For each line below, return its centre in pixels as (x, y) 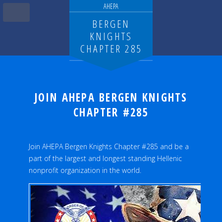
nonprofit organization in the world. (85, 170)
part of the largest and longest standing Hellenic (105, 158)
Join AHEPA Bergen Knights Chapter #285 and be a (109, 146)
